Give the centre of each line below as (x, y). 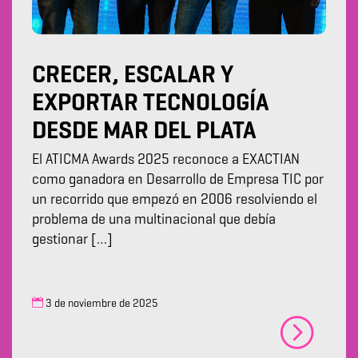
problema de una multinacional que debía (154, 220)
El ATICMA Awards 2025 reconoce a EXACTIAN (166, 160)
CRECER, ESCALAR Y (133, 76)
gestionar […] (72, 240)
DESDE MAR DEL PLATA (144, 132)
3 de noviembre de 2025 (101, 304)
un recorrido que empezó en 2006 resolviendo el (175, 200)
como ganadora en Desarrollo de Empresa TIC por (178, 180)
